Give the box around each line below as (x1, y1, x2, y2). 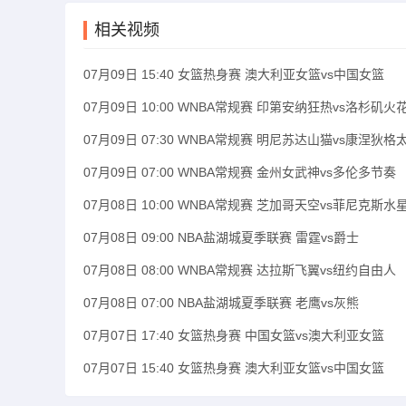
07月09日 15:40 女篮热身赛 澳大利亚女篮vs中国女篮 (83, 67, 384, 82)
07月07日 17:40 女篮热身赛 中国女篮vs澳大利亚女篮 (83, 328, 384, 343)
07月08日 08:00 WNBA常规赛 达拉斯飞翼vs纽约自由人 (83, 263, 396, 277)
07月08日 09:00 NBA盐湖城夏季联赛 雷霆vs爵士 (83, 230, 359, 245)
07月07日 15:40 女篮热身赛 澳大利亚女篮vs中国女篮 (83, 361, 384, 375)
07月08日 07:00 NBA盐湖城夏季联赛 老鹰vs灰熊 (83, 295, 359, 310)
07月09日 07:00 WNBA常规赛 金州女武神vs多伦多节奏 (83, 165, 396, 179)
